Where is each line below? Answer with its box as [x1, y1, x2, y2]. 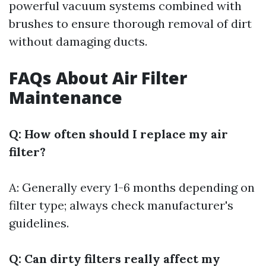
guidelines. [9, 216, 69, 230]
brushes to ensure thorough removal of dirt [9, 16, 252, 31]
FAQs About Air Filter [9, 66, 187, 89]
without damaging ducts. [9, 34, 147, 49]
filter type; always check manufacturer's [9, 198, 233, 213]
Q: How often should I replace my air [9, 126, 228, 141]
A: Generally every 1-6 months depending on [9, 180, 255, 195]
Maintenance [9, 86, 122, 109]
